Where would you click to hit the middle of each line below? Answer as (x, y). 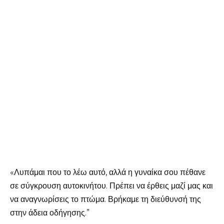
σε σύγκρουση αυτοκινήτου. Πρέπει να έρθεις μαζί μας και (111, 185)
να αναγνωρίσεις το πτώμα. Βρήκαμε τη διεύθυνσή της (105, 199)
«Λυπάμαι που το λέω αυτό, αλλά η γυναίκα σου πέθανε (108, 172)
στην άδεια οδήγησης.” (50, 212)
